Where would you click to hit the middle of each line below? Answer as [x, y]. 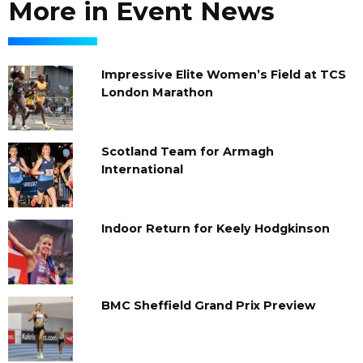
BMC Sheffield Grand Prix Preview [208, 305]
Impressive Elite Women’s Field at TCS [223, 74]
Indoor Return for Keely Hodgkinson [215, 228]
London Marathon [157, 92]
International [142, 169]
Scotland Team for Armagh [187, 151]
